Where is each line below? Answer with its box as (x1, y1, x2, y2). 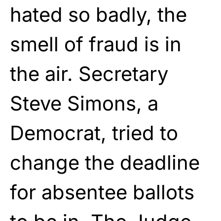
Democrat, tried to (10, 120, 178, 145)
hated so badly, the (10, 2, 187, 27)
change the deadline (10, 150, 200, 175)
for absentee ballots (10, 180, 194, 204)
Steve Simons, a (10, 91, 158, 115)
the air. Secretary (10, 61, 168, 86)
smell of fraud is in (10, 32, 182, 56)
